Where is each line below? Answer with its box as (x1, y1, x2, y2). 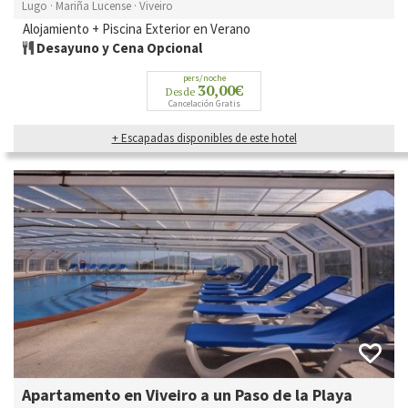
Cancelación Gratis (168, 97, 240, 109)
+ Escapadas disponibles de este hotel (111, 129, 297, 146)
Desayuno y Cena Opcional (34, 38, 202, 56)
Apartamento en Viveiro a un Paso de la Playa (22, 384, 352, 406)
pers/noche (182, 71, 226, 84)
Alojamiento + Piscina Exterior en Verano (23, 19, 250, 37)
